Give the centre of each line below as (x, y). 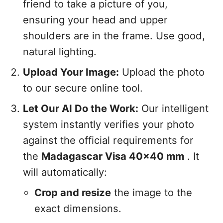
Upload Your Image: (71, 72)
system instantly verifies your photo (109, 124)
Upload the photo (162, 72)
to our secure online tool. (83, 88)
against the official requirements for (109, 140)
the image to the (151, 192)
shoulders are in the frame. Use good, (114, 35)
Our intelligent (174, 108)
